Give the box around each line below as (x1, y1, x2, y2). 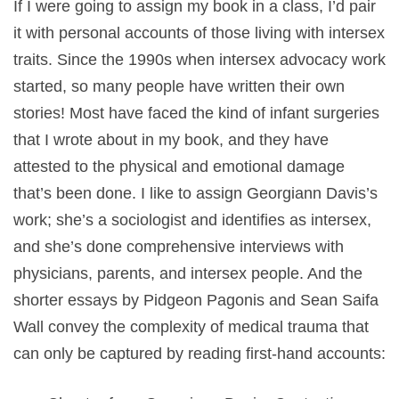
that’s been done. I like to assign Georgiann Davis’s (13, 183, 378, 202)
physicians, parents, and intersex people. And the (13, 264, 362, 282)
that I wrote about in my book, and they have (13, 130, 329, 149)
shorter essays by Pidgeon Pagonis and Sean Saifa (13, 290, 379, 309)
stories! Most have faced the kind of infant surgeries (13, 103, 379, 122)
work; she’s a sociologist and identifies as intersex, (13, 210, 371, 229)
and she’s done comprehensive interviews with (13, 237, 344, 256)
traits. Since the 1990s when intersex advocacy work (13, 50, 386, 69)
